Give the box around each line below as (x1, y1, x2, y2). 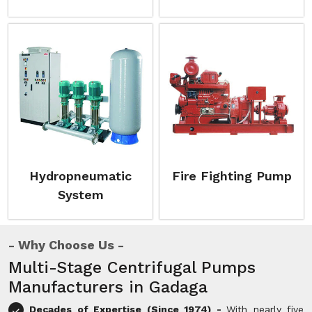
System (57, 187, 104, 202)
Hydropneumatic (29, 169, 132, 183)
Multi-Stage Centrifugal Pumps (8, 258, 256, 277)
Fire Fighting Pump (171, 169, 292, 183)
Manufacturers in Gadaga (8, 277, 208, 297)
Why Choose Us (18, 237, 114, 252)
